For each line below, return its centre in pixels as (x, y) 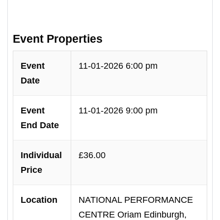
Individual (41, 155)
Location (39, 200)
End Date (40, 125)
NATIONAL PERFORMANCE (136, 200)
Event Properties (58, 39)
